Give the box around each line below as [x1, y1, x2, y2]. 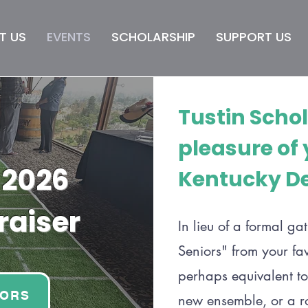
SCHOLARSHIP [111, 28, 195, 45]
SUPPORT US [215, 28, 291, 45]
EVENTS [46, 28, 91, 45]
